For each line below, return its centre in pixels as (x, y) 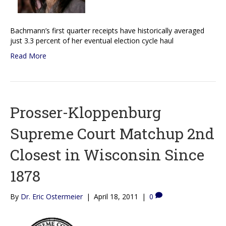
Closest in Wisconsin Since (107, 155)
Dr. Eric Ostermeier (52, 197)
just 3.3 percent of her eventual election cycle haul (92, 41)
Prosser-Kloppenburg (86, 112)
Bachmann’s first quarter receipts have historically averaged (107, 31)
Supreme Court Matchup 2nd (112, 134)
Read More (28, 56)
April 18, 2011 (116, 197)
